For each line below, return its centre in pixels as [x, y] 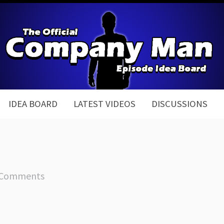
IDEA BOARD [33, 104]
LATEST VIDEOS [104, 104]
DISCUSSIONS [179, 104]
